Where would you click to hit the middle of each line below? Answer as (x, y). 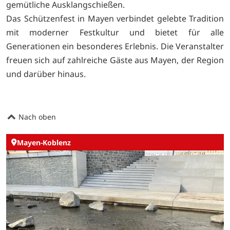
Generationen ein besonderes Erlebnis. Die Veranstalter (115, 46)
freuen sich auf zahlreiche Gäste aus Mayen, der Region (115, 60)
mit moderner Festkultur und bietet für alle (115, 33)
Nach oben (36, 117)
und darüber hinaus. (46, 74)
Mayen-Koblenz (44, 142)
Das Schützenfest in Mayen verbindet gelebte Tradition (115, 19)
